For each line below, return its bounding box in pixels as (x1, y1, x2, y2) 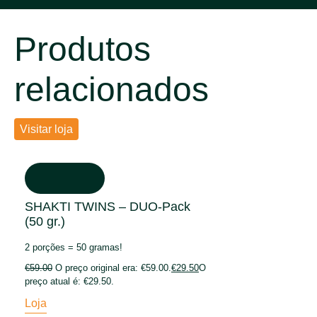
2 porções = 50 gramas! (25, 241, 122, 253)
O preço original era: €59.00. (55, 262, 171, 273)
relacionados (14, 70, 209, 108)
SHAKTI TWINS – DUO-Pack (25, 199, 190, 214)
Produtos (14, 30, 151, 68)
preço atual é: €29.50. (25, 275, 114, 287)
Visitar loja (20, 122, 73, 135)
